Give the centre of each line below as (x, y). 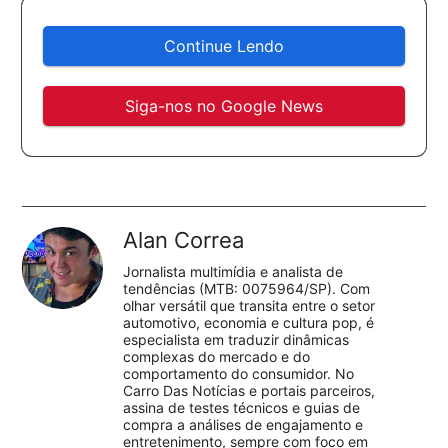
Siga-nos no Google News (223, 106)
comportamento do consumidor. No (239, 374)
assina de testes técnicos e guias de (242, 408)
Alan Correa (184, 240)
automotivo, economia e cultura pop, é (249, 323)
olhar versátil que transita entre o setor (249, 306)
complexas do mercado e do (217, 357)
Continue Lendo (223, 46)
